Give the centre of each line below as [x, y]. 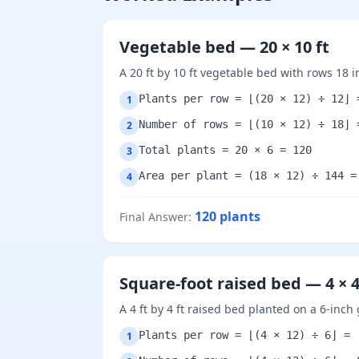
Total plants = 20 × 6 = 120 [225, 150]
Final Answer [154, 217]
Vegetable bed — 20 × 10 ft [224, 47]
